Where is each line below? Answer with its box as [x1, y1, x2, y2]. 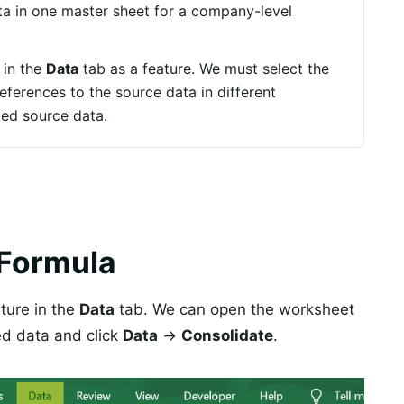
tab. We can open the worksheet [115, 299, 354, 318]
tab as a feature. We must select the [78, 59, 329, 78]
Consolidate [181, 326, 273, 344]
